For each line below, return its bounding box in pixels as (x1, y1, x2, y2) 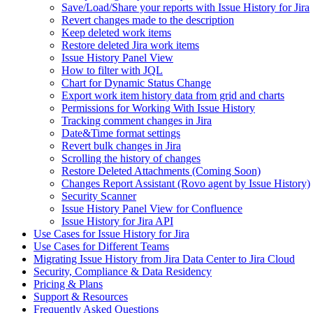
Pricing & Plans (34, 278, 103, 290)
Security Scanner (61, 190, 136, 202)
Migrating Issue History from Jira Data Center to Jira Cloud (34, 253, 295, 265)
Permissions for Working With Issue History (61, 102, 255, 114)
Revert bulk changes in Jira (61, 140, 181, 152)
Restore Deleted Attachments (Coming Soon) (61, 165, 261, 177)
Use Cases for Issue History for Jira (34, 228, 189, 240)
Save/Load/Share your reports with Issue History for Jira (61, 1, 310, 13)
